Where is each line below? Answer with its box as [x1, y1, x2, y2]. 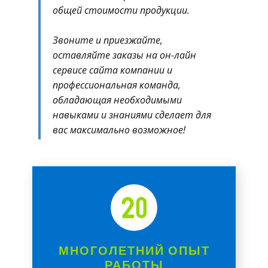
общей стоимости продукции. [53, 4, 192, 17]
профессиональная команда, [53, 78, 181, 92]
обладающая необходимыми [53, 93, 182, 106]
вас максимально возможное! [53, 123, 185, 136]
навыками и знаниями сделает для [53, 108, 211, 121]
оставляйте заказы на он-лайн [53, 48, 196, 62]
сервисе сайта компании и [53, 63, 172, 77]
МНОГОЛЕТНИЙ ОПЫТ [58, 243, 210, 257]
